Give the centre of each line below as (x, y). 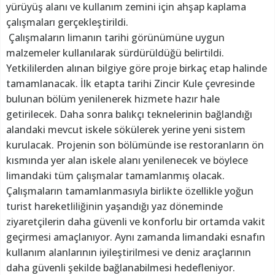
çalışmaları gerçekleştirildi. (67, 22)
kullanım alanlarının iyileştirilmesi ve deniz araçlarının (129, 252)
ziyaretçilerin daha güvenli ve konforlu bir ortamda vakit (136, 221)
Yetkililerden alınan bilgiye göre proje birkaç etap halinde (137, 68)
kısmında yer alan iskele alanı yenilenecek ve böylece (127, 160)
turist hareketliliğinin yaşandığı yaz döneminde (114, 206)
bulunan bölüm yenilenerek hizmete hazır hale (113, 99)
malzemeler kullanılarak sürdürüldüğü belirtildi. (115, 52)
